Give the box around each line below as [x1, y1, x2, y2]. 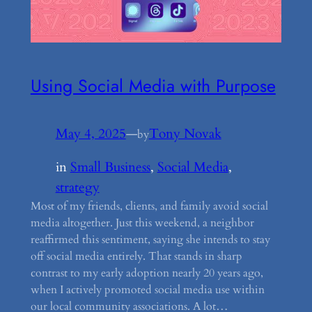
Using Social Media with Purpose [30, 73, 276, 99]
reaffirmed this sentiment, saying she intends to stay [30, 232, 270, 248]
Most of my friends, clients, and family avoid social [30, 198, 268, 214]
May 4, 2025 [55, 125, 126, 143]
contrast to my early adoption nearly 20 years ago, [30, 265, 263, 281]
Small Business [70, 158, 150, 177]
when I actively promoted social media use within [30, 282, 265, 298]
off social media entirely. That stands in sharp [30, 249, 242, 265]
